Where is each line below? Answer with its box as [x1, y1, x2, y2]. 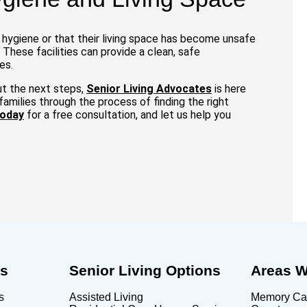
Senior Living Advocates [86, 82, 212, 95]
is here [214, 82, 246, 95]
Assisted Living [69, 291, 143, 303]
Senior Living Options [69, 262, 221, 278]
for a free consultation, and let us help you [24, 108, 231, 121]
